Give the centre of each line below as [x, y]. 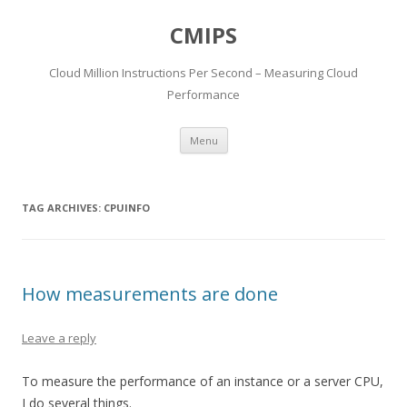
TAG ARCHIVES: [63, 208]
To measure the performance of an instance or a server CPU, [203, 381]
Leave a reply [59, 338]
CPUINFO [127, 208]
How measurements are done [150, 294]
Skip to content [272, 133]
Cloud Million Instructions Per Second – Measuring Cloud [203, 73]
